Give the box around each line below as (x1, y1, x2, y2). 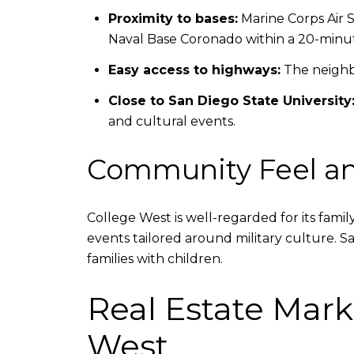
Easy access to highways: (107, 62, 281, 78)
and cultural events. (107, 114, 235, 130)
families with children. (87, 250, 223, 266)
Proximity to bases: (107, 10, 238, 26)
